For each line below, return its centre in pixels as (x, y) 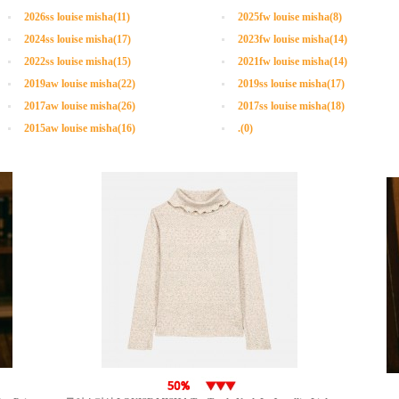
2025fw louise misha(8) (290, 17)
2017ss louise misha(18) (291, 106)
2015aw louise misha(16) (80, 128)
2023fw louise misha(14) (293, 39)
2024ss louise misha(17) (77, 39)
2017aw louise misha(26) (80, 106)
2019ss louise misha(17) (291, 84)
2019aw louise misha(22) (80, 84)
